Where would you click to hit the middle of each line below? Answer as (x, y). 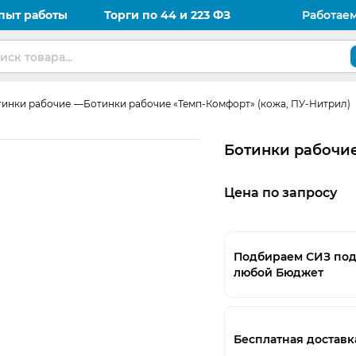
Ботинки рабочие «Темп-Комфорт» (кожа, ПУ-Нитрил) (217, 104)
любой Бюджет (279, 273)
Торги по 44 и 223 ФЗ (167, 15)
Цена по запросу (281, 193)
